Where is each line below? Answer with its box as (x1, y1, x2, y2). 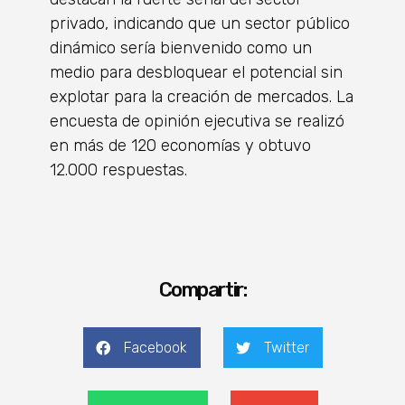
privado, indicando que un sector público (50, 14, 350, 34)
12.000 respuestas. (50, 160, 187, 181)
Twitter (263, 338, 309, 356)
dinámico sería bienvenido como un (50, 38, 312, 59)
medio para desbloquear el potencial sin (50, 62, 343, 83)
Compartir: (158, 278, 247, 303)
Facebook (123, 338, 187, 356)
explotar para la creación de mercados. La (50, 87, 353, 108)
